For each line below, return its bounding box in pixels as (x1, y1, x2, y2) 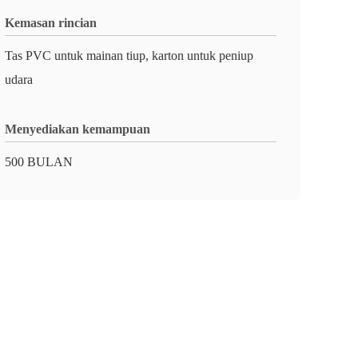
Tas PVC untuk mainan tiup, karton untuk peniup (5, 49, 253, 62)
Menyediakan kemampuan (5, 122, 150, 136)
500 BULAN (5, 155, 73, 169)
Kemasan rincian (5, 16, 97, 30)
